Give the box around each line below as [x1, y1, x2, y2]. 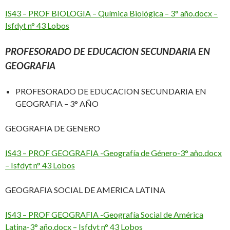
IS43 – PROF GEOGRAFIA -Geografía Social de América [5, 209, 203, 220]
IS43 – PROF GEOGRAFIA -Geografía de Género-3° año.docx [5, 148, 222, 158]
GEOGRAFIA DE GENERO [5, 123, 102, 133]
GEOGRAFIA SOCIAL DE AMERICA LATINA [5, 185, 167, 195]
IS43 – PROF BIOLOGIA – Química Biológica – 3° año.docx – [5, 8, 218, 18]
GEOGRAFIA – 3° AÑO [15, 99, 99, 109]
